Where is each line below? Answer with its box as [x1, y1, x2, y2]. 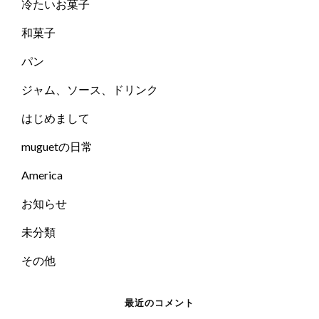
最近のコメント [125, 296, 194, 308]
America [21, 167, 63, 182]
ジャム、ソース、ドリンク [21, 82, 158, 96]
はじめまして [21, 110, 90, 125]
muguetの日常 [21, 139, 93, 153]
